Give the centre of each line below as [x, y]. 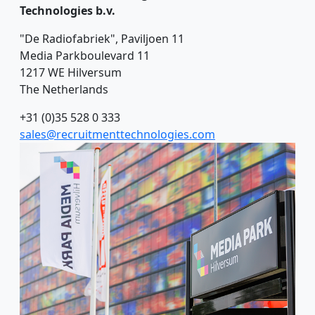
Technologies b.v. [67, 11]
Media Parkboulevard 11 [85, 56]
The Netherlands [64, 90]
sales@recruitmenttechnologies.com [117, 135]
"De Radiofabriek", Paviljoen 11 [102, 39]
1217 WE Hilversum [71, 73]
